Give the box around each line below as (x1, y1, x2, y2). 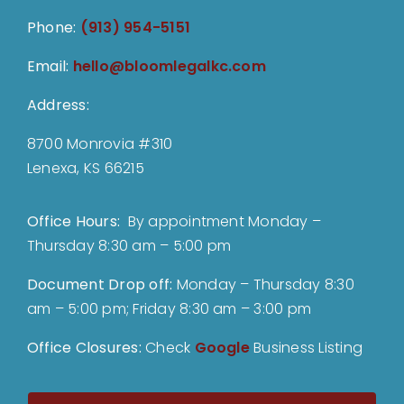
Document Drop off (26, 274, 170, 296)
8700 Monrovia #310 (26, 133, 173, 155)
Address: (26, 95, 89, 116)
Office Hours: (26, 211, 128, 233)
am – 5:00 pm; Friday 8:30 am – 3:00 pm (26, 298, 312, 320)
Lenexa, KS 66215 (26, 158, 144, 179)
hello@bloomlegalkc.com (72, 56, 266, 78)
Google (194, 337, 250, 359)
